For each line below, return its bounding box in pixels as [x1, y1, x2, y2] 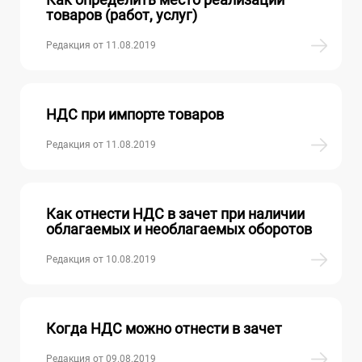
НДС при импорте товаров [46, 105, 224, 123]
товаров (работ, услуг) [46, 6, 197, 23]
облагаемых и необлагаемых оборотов [46, 220, 312, 238]
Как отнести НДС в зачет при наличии [46, 204, 305, 222]
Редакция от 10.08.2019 [46, 253, 156, 265]
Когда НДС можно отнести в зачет [46, 319, 282, 337]
